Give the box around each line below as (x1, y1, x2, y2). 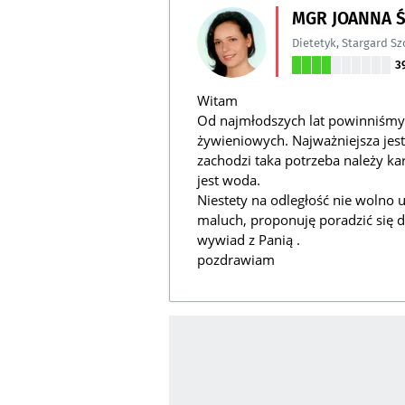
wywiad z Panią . (197, 231, 300, 250)
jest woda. (197, 171, 260, 190)
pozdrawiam (197, 250, 275, 269)
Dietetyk (292, 34, 336, 52)
